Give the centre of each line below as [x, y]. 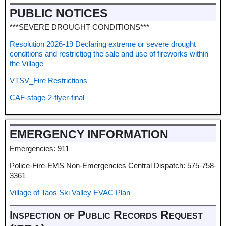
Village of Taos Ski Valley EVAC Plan [70, 192]
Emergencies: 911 [39, 148]
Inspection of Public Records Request [106, 215]
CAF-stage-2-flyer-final [47, 98]
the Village [26, 64]
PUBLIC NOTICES [59, 14]
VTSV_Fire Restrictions [48, 81]
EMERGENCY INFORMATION [89, 135]
